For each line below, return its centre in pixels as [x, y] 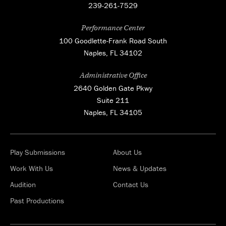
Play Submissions [38, 152]
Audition [23, 184]
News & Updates [140, 168]
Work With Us [32, 168]
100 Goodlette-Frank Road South [113, 40]
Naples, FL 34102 [113, 52]
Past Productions [37, 200]
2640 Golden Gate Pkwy [113, 88]
